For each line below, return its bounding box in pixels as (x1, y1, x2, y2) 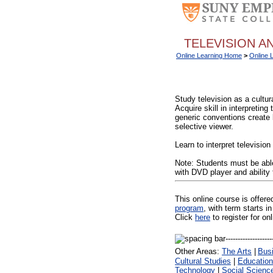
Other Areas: (175, 247, 222, 257)
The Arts (222, 247, 252, 257)
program (175, 204, 204, 213)
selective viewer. (175, 121, 233, 131)
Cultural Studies (175, 257, 231, 266)
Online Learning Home (176, 52, 242, 59)
